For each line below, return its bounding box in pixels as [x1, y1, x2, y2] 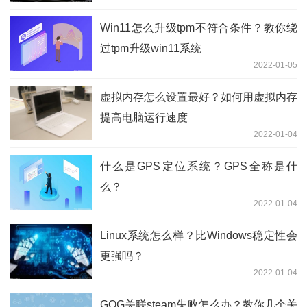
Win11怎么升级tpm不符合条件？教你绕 [100, 21, 297, 34]
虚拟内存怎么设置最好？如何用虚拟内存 [100, 90, 297, 103]
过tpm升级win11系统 [100, 42, 201, 54]
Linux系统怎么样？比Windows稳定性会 [100, 229, 297, 241]
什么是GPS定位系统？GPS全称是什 [100, 160, 297, 172]
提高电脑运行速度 [100, 111, 188, 123]
